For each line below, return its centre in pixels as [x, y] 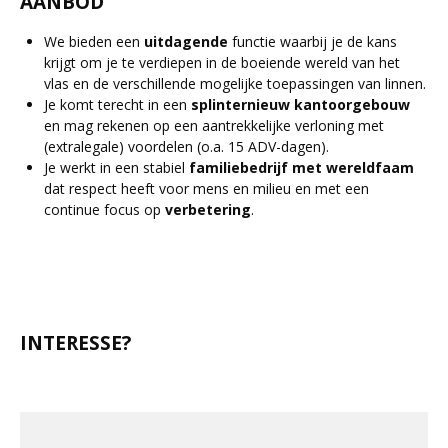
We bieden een [94, 41]
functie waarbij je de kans [312, 41]
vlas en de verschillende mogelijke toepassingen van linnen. [235, 83]
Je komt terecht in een [117, 104]
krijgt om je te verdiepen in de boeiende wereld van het [222, 62]
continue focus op [104, 209]
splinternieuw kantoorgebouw [300, 104]
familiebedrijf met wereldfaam [301, 167]
